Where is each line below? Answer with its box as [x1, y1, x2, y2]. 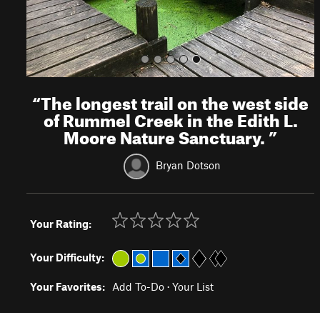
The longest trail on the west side [41, 87, 309, 114]
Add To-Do [112, 280, 164, 293]
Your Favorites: [30, 280, 105, 293]
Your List [172, 280, 214, 293]
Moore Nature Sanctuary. [64, 121, 269, 149]
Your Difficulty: [30, 251, 104, 264]
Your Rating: [30, 217, 91, 230]
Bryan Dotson [156, 158, 221, 171]
